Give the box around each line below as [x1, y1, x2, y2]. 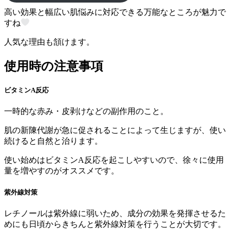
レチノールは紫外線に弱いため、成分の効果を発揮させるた [4, 209, 226, 218]
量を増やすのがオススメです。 [4, 166, 119, 176]
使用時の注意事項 [4, 59, 103, 73]
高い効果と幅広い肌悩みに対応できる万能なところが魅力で [4, 7, 226, 16]
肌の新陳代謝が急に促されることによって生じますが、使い [4, 126, 226, 135]
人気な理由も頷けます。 [4, 37, 94, 46]
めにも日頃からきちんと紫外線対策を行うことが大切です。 [4, 220, 226, 229]
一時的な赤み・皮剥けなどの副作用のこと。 [4, 107, 168, 116]
